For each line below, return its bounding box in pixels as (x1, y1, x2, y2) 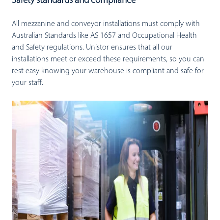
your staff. (12, 79, 43, 87)
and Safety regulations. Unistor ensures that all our (12, 44, 172, 52)
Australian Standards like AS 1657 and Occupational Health (12, 32, 197, 40)
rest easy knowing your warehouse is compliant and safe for (12, 67, 204, 76)
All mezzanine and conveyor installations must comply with (12, 20, 200, 28)
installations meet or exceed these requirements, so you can (12, 55, 204, 64)
